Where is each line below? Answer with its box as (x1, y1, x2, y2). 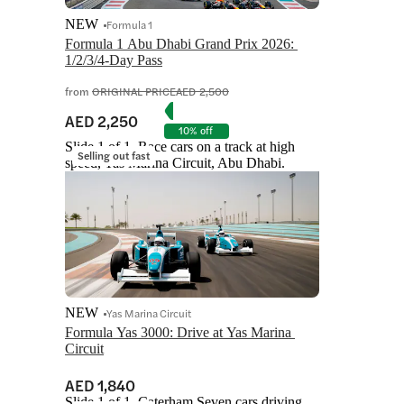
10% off (178, 124, 214, 138)
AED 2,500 (176, 83, 229, 100)
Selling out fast (78, 147, 150, 164)
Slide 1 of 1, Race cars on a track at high (65, 139, 295, 155)
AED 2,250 (65, 109, 138, 132)
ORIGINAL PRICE (92, 83, 176, 100)
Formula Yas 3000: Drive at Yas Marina (65, 325, 291, 341)
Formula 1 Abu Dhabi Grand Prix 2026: (65, 36, 294, 52)
